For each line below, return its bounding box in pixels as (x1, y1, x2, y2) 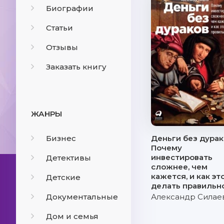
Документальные (46, 192, 118, 201)
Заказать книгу (46, 62, 106, 71)
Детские (46, 172, 80, 182)
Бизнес (46, 133, 76, 143)
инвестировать (151, 152, 212, 162)
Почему (151, 143, 182, 152)
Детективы (46, 153, 91, 162)
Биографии (46, 3, 93, 13)
